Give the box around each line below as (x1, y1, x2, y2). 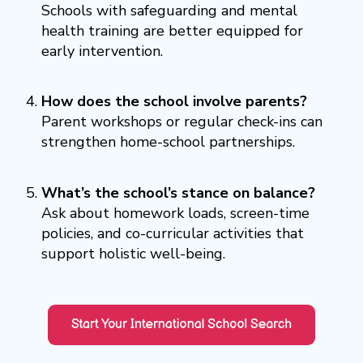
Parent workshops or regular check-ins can (41, 112, 322, 132)
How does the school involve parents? (41, 92, 307, 112)
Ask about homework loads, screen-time (41, 203, 310, 223)
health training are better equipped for (41, 20, 303, 41)
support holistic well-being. (41, 243, 225, 263)
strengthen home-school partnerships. (41, 132, 295, 152)
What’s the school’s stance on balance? (41, 182, 315, 203)
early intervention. (41, 41, 163, 61)
